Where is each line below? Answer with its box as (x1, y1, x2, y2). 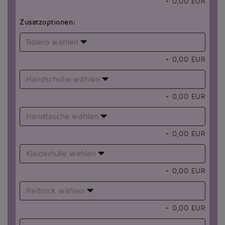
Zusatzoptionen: (20, 19, 76, 27)
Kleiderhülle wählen (26, 149, 96, 159)
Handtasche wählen (26, 112, 98, 122)
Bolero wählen (26, 38, 78, 47)
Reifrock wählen (26, 186, 85, 196)
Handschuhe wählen (26, 75, 100, 84)
